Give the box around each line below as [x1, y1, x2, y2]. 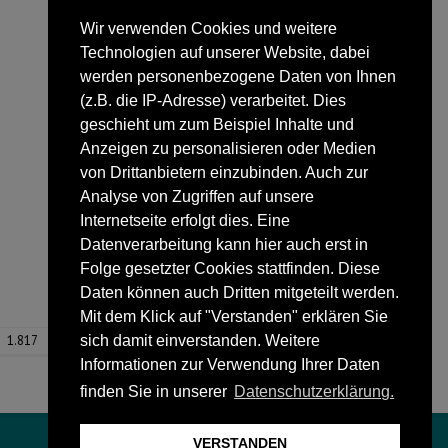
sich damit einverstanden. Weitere [80, 332, 320, 350]
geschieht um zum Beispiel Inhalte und [80, 116, 354, 134]
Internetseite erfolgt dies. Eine [80, 212, 290, 230]
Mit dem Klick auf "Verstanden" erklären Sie [80, 308, 388, 326]
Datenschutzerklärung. [234, 383, 395, 401]
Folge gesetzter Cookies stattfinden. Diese [80, 260, 380, 278]
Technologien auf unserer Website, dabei [80, 44, 370, 62]
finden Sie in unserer [80, 383, 231, 401]
